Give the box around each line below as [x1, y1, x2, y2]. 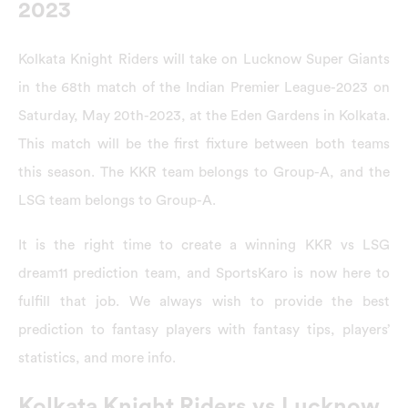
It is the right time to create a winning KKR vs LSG [18, 238, 390, 253]
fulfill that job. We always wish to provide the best [18, 294, 390, 310]
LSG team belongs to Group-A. [18, 192, 216, 208]
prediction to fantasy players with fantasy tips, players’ [18, 322, 390, 338]
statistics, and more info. [18, 351, 176, 366]
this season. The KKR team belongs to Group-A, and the [18, 164, 390, 179]
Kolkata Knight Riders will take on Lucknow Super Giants [18, 51, 390, 66]
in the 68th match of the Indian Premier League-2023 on [18, 79, 390, 95]
